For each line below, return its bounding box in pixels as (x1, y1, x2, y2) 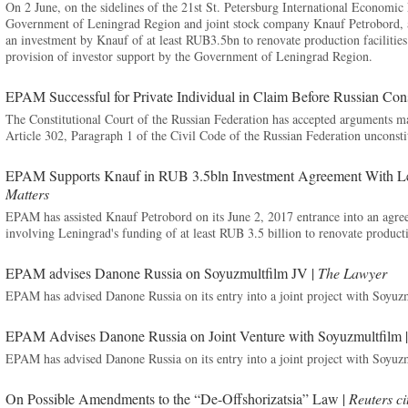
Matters (5, 184, 49, 203)
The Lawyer (317, 263, 387, 282)
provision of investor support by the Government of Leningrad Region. (5, 47, 372, 65)
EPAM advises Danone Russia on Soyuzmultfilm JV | (5, 263, 318, 282)
